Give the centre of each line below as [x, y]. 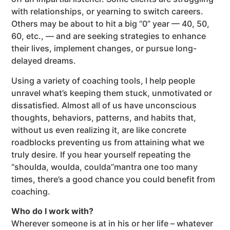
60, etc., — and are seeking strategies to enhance [109, 36]
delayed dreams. [44, 61]
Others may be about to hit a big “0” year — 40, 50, [111, 24]
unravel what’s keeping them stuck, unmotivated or [112, 93]
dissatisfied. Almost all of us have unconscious [104, 105]
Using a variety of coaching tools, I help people [103, 80]
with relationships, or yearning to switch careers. [108, 12]
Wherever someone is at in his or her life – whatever [112, 224]
